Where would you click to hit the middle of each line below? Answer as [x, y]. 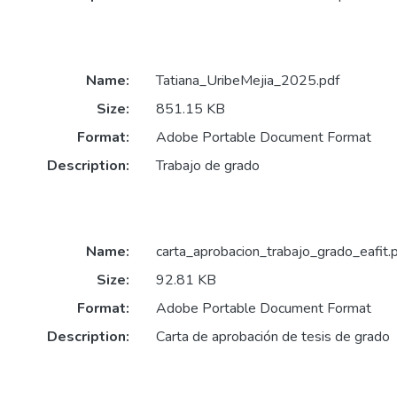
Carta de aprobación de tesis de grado [272, 336]
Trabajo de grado [207, 165]
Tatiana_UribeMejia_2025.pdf [247, 80]
